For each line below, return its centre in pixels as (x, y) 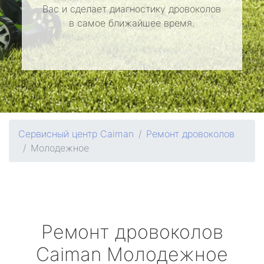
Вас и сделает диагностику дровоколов (132, 9)
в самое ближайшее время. (132, 23)
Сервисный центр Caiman (76, 134)
